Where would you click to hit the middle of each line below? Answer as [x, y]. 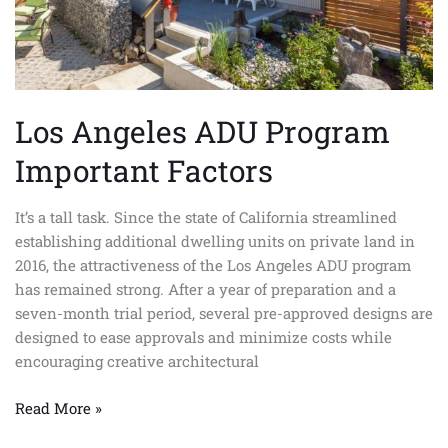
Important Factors [144, 171]
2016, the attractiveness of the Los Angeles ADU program [213, 265]
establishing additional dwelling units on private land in [215, 241]
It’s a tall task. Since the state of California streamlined [206, 217]
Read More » [58, 407]
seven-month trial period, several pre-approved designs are [224, 313]
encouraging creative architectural [137, 361]
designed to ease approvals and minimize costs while [203, 337]
